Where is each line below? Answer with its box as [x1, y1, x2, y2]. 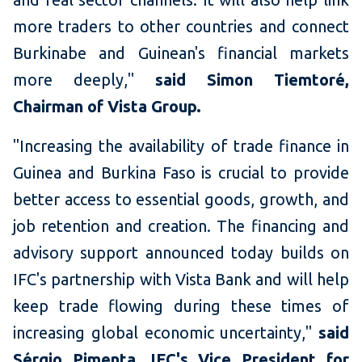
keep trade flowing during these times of [13, 297, 349, 316]
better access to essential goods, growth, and [13, 190, 349, 209]
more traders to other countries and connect [13, 17, 349, 36]
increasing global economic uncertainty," [13, 323, 318, 343]
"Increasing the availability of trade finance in [13, 137, 349, 156]
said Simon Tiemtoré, [155, 70, 349, 90]
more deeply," [13, 70, 155, 90]
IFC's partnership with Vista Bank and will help [13, 270, 349, 289]
